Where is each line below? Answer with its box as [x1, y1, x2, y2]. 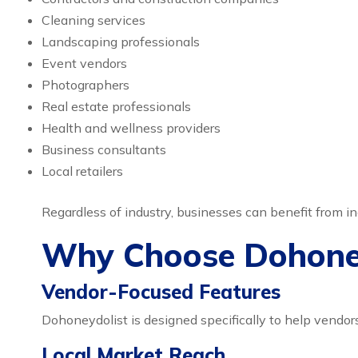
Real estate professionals [42, 98, 191, 114]
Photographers [42, 77, 129, 93]
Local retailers [42, 163, 123, 179]
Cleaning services [42, 12, 145, 28]
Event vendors [42, 55, 127, 71]
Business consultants [42, 141, 166, 157]
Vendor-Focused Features [42, 280, 280, 304]
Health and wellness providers [42, 120, 221, 136]
